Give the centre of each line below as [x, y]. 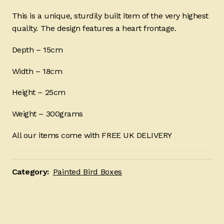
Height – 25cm [38, 92]
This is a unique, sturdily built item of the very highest [110, 15]
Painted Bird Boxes [87, 171]
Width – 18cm [37, 71]
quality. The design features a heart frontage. [94, 28]
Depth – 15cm [37, 49]
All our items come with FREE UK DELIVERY [92, 135]
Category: [31, 171]
